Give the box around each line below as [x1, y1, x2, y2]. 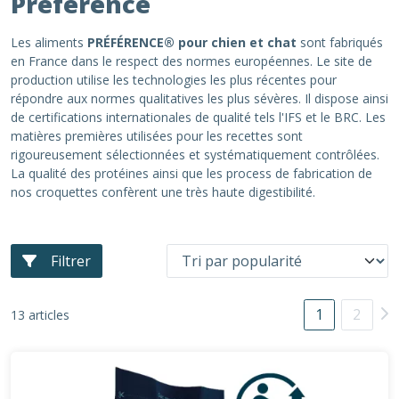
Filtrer [51, 251, 91, 271]
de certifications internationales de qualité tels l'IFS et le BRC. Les [11, 109, 386, 126]
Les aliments [11, 34, 87, 51]
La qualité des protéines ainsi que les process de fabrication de [11, 165, 372, 182]
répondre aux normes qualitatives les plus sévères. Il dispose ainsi [11, 90, 388, 107]
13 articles [11, 305, 69, 323]
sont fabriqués [300, 34, 383, 51]
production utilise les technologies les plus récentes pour [11, 71, 337, 88]
